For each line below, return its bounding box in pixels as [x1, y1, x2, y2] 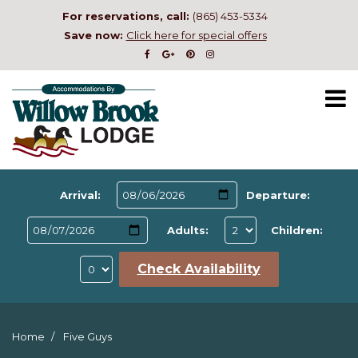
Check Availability [137, 261, 261, 276]
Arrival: [59, 189, 101, 201]
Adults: [167, 224, 209, 237]
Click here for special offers [125, 29, 267, 42]
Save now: [63, 29, 126, 42]
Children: [270, 224, 323, 237]
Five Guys [61, 330, 112, 343]
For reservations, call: [62, 10, 193, 22]
